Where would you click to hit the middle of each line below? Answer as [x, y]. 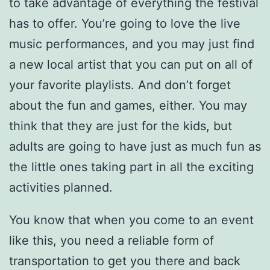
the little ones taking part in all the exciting [131, 167]
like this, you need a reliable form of [111, 241]
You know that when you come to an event [131, 220]
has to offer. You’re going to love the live [125, 24]
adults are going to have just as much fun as [135, 147]
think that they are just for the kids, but [121, 126]
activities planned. [61, 188]
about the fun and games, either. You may [128, 106]
